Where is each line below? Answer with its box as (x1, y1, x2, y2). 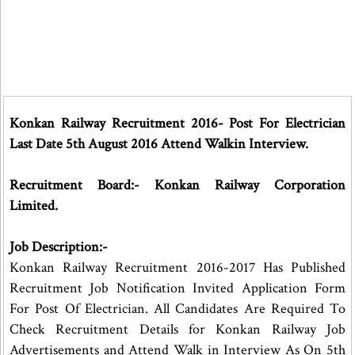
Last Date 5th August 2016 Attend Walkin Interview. (10, 135, 308, 153)
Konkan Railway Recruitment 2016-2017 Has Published (10, 258, 346, 277)
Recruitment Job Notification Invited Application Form (10, 279, 346, 297)
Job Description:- (10, 238, 108, 256)
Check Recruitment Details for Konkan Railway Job (10, 320, 346, 338)
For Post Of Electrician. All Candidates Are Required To (10, 300, 346, 318)
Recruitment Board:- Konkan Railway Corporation (10, 176, 346, 194)
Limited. (10, 197, 58, 215)
